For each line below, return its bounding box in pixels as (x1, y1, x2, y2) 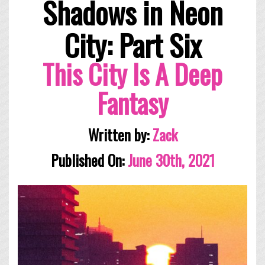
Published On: (50, 148, 124, 171)
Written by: (88, 123, 153, 146)
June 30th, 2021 (124, 148, 215, 171)
